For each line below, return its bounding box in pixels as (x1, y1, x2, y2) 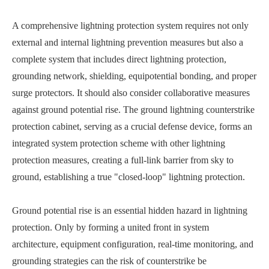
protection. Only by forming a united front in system (12, 222, 209, 232)
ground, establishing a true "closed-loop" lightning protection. (12, 171, 245, 182)
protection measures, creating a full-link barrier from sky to (12, 154, 234, 165)
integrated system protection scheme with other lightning (12, 138, 225, 148)
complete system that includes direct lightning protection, (12, 53, 226, 64)
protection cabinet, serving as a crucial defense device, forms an (12, 121, 252, 131)
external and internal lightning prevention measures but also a (12, 37, 243, 47)
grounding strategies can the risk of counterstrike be (12, 255, 207, 266)
